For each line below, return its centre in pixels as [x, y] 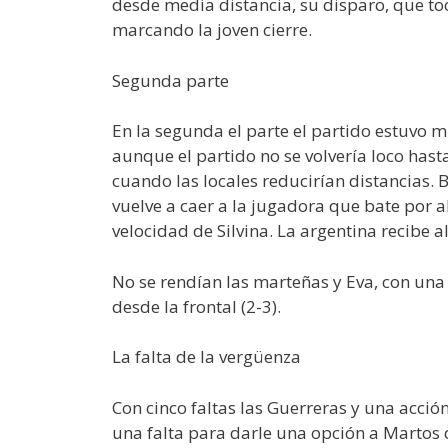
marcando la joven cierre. [212, 30]
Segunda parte [170, 80]
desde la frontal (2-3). [196, 306]
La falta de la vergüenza [206, 357]
